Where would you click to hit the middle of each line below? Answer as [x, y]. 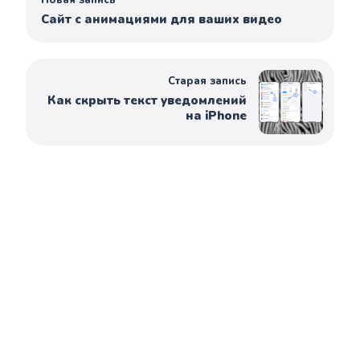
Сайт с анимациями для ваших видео [162, 20]
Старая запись [207, 82]
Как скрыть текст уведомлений [147, 101]
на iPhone [216, 116]
